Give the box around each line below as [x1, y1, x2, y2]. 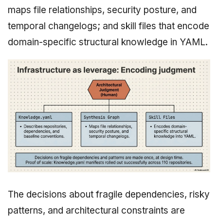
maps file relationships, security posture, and [8, 4, 197, 16]
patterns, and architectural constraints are [8, 204, 185, 216]
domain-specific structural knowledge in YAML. [8, 36, 208, 48]
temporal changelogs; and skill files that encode [8, 20, 209, 32]
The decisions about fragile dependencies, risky [8, 188, 210, 200]
